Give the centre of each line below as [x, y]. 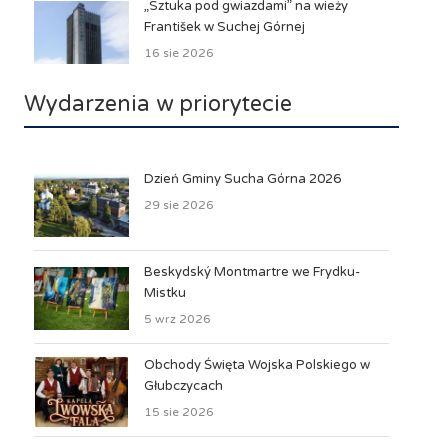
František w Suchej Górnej [224, 26]
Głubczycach [183, 385]
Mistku [164, 292]
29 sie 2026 [178, 204]
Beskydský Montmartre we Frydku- [251, 271]
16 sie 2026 [178, 52]
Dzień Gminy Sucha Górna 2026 [242, 178]
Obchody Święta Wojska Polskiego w [256, 364]
